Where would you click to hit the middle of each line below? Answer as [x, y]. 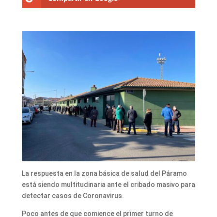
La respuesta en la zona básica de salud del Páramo [104, 173]
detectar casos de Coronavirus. [73, 195]
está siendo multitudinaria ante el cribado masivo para [108, 184]
